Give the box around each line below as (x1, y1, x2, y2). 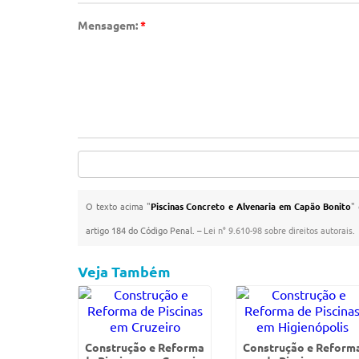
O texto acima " (86, 200, 151, 212)
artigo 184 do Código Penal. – (86, 224, 204, 236)
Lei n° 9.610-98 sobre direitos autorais (204, 224, 353, 236)
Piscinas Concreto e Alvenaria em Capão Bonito (150, 200, 352, 212)
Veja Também (78, 262, 171, 280)
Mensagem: (78, 18, 141, 32)
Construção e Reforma (85, 340, 205, 354)
